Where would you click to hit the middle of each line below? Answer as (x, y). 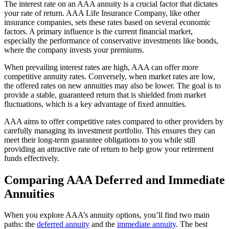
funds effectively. (32, 158)
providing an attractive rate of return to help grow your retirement (109, 149)
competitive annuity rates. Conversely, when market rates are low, (110, 76)
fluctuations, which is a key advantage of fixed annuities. (95, 104)
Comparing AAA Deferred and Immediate (114, 180)
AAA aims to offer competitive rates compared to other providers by (114, 121)
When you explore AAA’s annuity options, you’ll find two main (107, 215)
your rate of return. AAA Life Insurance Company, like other (102, 13)
